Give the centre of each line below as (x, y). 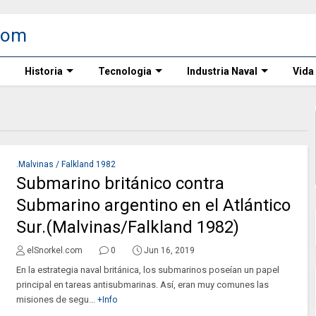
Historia (44, 71)
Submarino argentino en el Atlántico (153, 205)
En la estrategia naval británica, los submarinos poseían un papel (147, 270)
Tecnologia (125, 71)
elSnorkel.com (54, 251)
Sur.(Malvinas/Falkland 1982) (127, 227)
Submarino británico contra (120, 183)
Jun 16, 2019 (169, 251)
